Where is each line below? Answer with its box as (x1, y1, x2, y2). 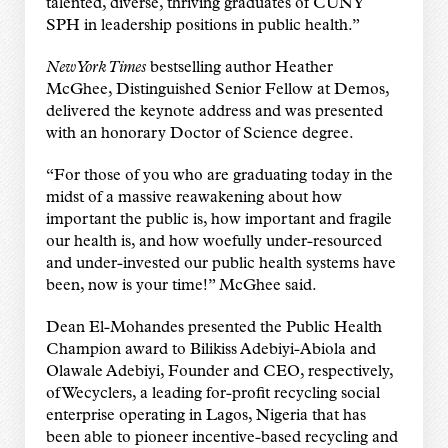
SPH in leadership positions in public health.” (45, 18, 360, 35)
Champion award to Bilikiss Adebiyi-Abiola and (45, 342, 376, 359)
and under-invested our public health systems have (45, 256, 396, 273)
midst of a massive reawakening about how (45, 190, 342, 207)
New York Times (45, 60, 146, 77)
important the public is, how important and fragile (45, 212, 392, 229)
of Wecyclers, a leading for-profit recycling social (45, 386, 380, 403)
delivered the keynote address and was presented (45, 104, 383, 121)
